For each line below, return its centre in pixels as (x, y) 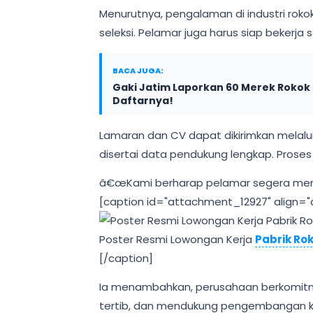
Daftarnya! (143, 101)
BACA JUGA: (138, 71)
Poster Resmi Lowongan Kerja (177, 239)
